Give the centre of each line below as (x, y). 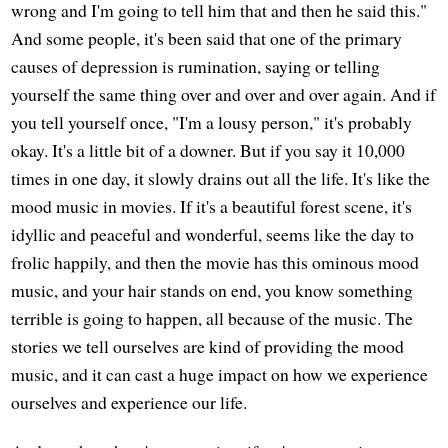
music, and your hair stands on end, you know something (212, 289)
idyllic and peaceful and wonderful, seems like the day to (213, 233)
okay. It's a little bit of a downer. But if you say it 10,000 (208, 149)
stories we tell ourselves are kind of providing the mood (208, 345)
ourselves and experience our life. (129, 401)
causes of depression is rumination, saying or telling (196, 65)
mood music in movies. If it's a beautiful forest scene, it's (212, 205)
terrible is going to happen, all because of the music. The (212, 317)
